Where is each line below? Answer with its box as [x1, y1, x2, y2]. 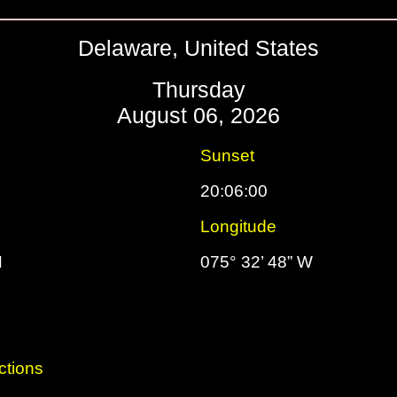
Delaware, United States [78, 35, 319, 60]
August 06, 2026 [117, 103, 280, 128]
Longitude [200, 217, 276, 236]
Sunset [200, 146, 254, 165]
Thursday [152, 77, 245, 102]
